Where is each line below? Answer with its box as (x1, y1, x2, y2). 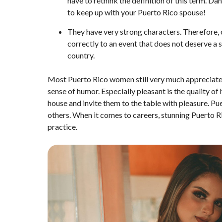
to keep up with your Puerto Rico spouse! (67, 7, 206, 17)
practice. (48, 122, 77, 132)
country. (67, 51, 95, 60)
